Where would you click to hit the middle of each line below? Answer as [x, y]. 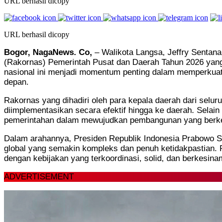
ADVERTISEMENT [39, 176]
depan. [16, 82]
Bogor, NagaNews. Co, [48, 52]
